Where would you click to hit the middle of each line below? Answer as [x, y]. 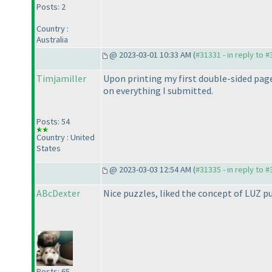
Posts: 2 [51, 7]
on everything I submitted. [158, 91]
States [49, 148]
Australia [52, 40]
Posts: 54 [53, 122]
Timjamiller [61, 79]
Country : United [66, 138]
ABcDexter [58, 193]
